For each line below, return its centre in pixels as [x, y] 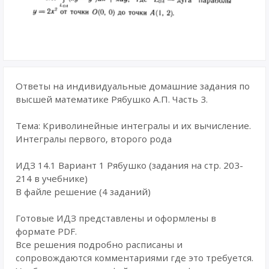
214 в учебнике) [52, 178]
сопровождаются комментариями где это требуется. [134, 258]
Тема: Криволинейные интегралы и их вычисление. [133, 125]
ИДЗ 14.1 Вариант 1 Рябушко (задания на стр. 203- [129, 165]
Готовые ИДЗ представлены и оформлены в [116, 218]
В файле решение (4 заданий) [83, 192]
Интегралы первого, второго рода [94, 139]
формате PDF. [46, 231]
